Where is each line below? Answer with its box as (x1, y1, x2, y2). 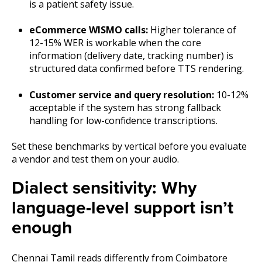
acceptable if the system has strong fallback (29, 101, 221, 114)
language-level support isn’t (12, 197, 233, 219)
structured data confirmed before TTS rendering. (29, 62, 244, 75)
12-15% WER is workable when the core (29, 36, 201, 50)
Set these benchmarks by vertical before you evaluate (12, 139, 247, 153)
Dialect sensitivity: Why (12, 177, 196, 199)
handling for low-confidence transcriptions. (29, 113, 218, 127)
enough (12, 217, 72, 239)
